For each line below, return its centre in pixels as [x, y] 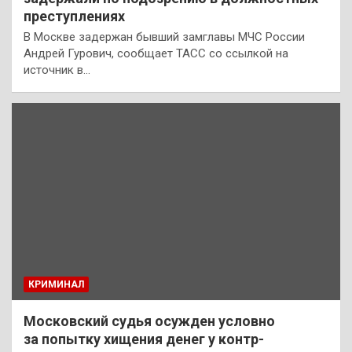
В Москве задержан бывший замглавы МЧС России [164, 37]
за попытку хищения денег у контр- [144, 339]
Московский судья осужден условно [149, 321]
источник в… [57, 70]
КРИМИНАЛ [56, 284]
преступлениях [74, 16]
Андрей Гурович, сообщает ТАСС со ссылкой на [156, 53]
